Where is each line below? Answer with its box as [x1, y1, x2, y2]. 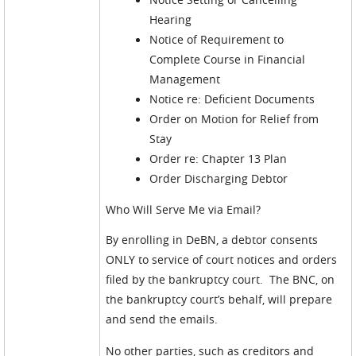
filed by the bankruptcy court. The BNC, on [106, 272, 335, 287]
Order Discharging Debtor [149, 171, 288, 186]
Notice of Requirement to [149, 32, 284, 47]
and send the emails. [106, 311, 222, 327]
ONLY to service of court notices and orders [106, 252, 338, 267]
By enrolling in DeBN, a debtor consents [106, 232, 319, 247]
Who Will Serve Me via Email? [106, 202, 261, 217]
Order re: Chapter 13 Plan [149, 151, 288, 166]
